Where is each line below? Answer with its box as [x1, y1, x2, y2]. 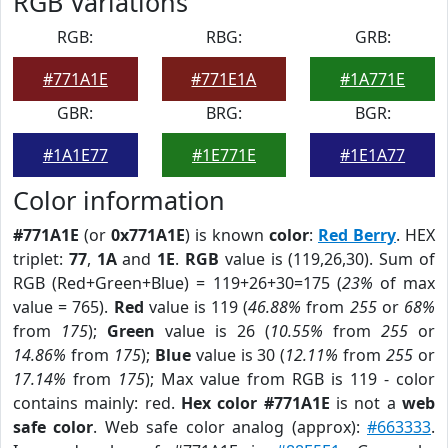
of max [372, 272, 436, 294]
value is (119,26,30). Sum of [219, 248, 436, 270]
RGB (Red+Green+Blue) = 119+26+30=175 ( [13, 272, 342, 294]
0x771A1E [111, 224, 185, 246]
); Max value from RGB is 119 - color [145, 368, 435, 390]
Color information [13, 183, 225, 217]
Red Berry [318, 224, 396, 246]
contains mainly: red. [13, 392, 181, 414]
